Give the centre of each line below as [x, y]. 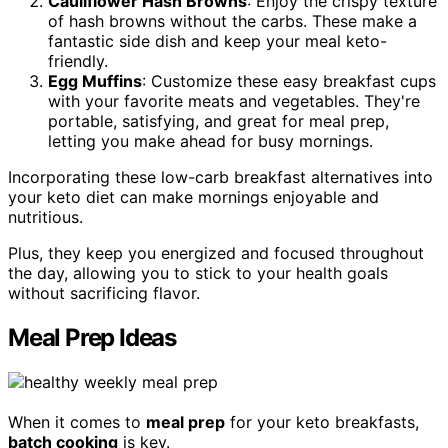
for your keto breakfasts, [322, 422]
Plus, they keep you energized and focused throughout [216, 253]
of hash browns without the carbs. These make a [232, 21]
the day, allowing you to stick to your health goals [198, 273]
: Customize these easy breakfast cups [289, 81]
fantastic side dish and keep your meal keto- [217, 41]
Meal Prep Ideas [92, 338]
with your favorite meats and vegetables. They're [234, 101]
